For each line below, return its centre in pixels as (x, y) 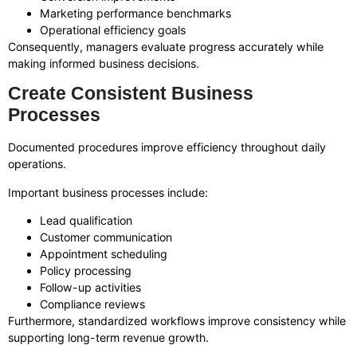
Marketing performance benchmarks (135, 13)
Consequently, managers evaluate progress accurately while (166, 47)
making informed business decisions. (104, 63)
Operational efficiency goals (113, 30)
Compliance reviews (92, 304)
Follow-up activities (90, 288)
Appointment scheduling (104, 254)
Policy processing (86, 271)
